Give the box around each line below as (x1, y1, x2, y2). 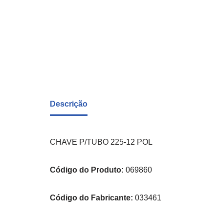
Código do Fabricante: (50, 194, 135, 202)
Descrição (50, 100, 88, 109)
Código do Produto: (50, 166, 126, 175)
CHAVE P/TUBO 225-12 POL (50, 138, 153, 147)
